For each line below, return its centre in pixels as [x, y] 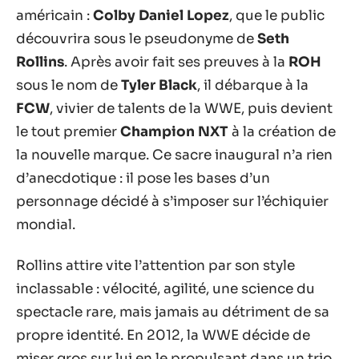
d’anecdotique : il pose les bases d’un [143, 178]
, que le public [277, 15]
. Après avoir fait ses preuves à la [176, 62]
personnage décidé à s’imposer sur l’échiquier [172, 201]
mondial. [46, 224]
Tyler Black [159, 85]
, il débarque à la [253, 85]
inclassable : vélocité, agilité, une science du [165, 289]
